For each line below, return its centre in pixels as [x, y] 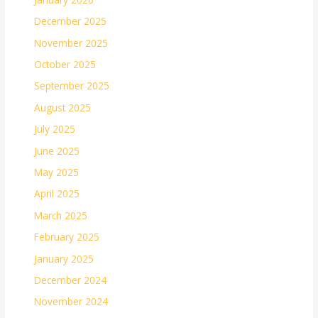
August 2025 [63, 107]
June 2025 [57, 150]
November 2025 [71, 43]
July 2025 [55, 129]
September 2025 [72, 86]
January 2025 [64, 258]
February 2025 [67, 237]
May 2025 [57, 172]
